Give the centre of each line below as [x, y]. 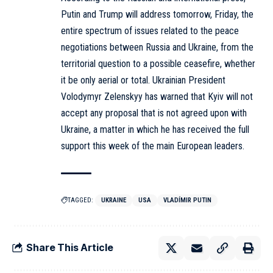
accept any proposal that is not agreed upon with [154, 113]
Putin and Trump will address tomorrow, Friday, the [157, 14]
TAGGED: [80, 200]
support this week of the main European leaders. [153, 146]
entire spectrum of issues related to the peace [150, 30]
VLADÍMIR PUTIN [187, 200]
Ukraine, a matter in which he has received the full [155, 129]
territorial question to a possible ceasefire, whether [158, 63]
